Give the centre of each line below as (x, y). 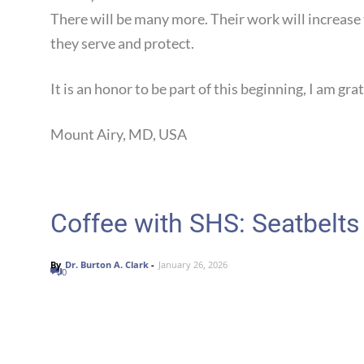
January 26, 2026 (193, 264)
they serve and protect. (122, 43)
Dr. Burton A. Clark (107, 264)
